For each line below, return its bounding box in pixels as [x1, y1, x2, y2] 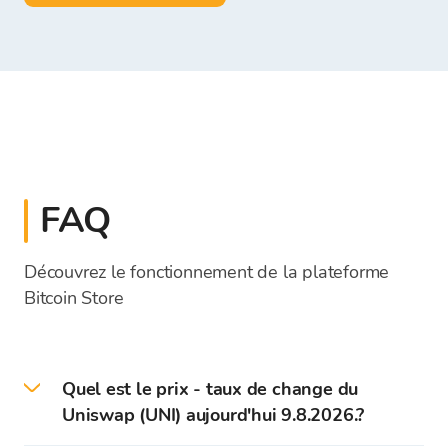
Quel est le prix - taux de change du [62, 377, 359, 401]
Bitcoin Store [24, 286, 124, 310]
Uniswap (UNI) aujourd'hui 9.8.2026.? [62, 403, 365, 427]
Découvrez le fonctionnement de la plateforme [24, 260, 390, 284]
